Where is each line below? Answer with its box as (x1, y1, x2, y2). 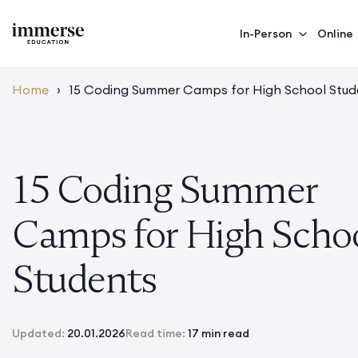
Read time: (125, 326, 188, 341)
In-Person (240, 26, 292, 41)
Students (12, 256, 157, 303)
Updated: (12, 326, 67, 341)
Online (317, 26, 353, 41)
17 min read (188, 326, 249, 341)
